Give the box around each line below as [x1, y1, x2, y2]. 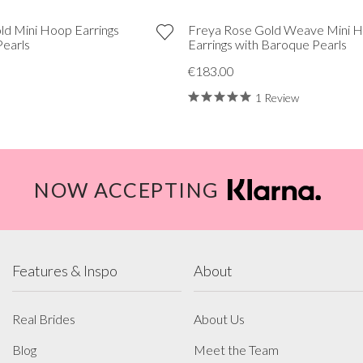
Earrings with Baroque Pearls [187, 36, 347, 52]
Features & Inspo [12, 261, 117, 280]
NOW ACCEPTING [34, 177, 220, 202]
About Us [194, 310, 245, 327]
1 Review [254, 90, 299, 105]
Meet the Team [194, 341, 279, 357]
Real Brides [12, 310, 75, 327]
